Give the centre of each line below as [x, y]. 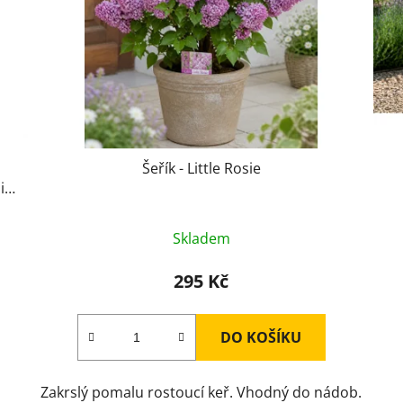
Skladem [201, 239]
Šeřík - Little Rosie [201, 169]
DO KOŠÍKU [260, 338]
